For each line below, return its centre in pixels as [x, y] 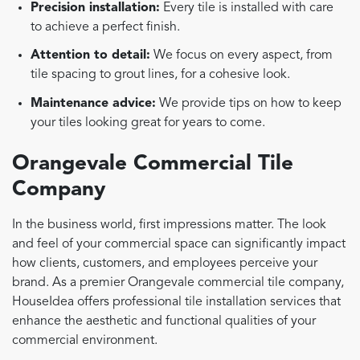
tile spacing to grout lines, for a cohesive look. [161, 75]
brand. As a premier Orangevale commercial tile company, [178, 283]
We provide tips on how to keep [249, 104]
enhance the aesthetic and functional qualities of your [164, 322]
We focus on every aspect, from [242, 56]
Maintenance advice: [94, 104]
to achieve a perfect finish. [106, 27]
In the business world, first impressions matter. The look [169, 225]
